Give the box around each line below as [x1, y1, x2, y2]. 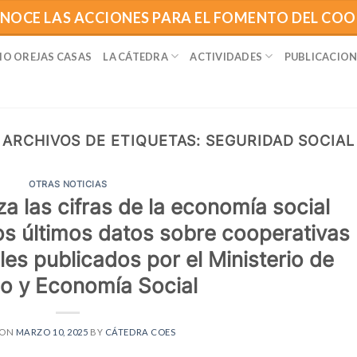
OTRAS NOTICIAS [29, 178, 108, 190]
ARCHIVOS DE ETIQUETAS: [2, 131, 206, 149]
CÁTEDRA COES [104, 326, 176, 337]
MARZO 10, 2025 [15, 326, 88, 337]
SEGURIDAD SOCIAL [206, 131, 355, 149]
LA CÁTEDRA [103, 49, 168, 63]
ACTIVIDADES [190, 49, 263, 63]
